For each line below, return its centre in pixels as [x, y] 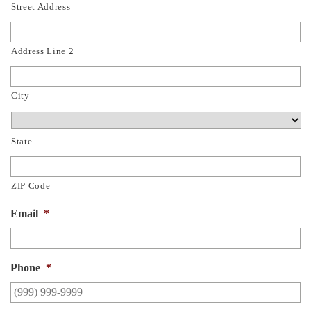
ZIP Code [31, 186]
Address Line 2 [43, 51]
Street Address [41, 7]
